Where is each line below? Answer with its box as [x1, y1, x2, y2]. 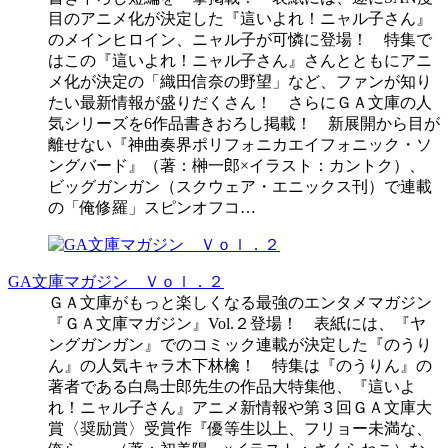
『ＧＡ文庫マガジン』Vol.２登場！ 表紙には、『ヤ [48, 314, 426, 332]
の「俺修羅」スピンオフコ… [48, 198, 256, 216]
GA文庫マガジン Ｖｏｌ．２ [8, 272, 224, 290]
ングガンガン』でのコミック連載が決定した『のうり [48, 335, 432, 353]
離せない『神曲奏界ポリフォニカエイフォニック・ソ [48, 135, 432, 153]
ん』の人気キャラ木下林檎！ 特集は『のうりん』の [48, 356, 432, 374]
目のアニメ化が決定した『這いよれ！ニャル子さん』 [48, 9, 432, 27]
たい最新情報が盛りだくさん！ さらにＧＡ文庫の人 [48, 93, 432, 111]
